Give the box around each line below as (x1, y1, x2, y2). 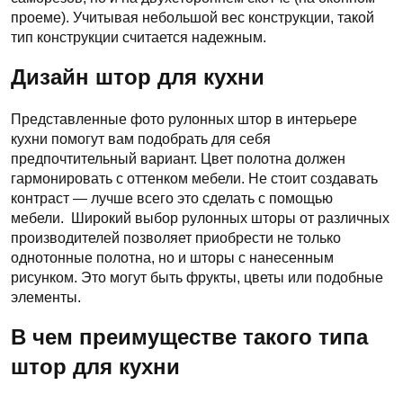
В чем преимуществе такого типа (11, 324, 368, 349)
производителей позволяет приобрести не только (11, 229, 341, 246)
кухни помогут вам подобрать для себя (11, 130, 271, 147)
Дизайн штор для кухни (11, 64, 264, 89)
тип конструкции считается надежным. (11, 29, 266, 45)
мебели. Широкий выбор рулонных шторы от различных (11, 210, 390, 226)
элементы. (11, 289, 81, 305)
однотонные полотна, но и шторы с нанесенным (11, 249, 334, 265)
